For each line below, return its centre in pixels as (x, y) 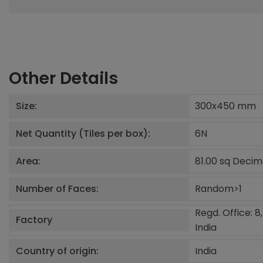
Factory (34, 220)
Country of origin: (57, 251)
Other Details (63, 78)
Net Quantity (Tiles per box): (83, 133)
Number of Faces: (57, 188)
